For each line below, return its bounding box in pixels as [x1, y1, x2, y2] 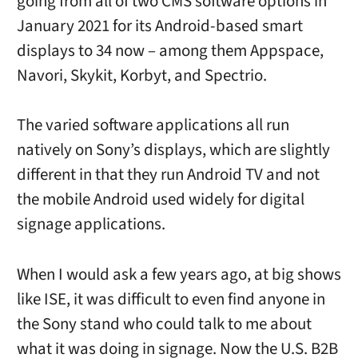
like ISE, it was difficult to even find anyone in [16, 287, 325, 311]
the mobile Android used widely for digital [16, 188, 304, 212]
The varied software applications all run [16, 113, 289, 137]
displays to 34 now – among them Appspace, [16, 39, 324, 63]
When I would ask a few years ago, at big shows [16, 262, 341, 286]
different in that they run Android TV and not [16, 163, 320, 187]
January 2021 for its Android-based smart [16, 14, 303, 38]
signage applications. [16, 213, 165, 237]
